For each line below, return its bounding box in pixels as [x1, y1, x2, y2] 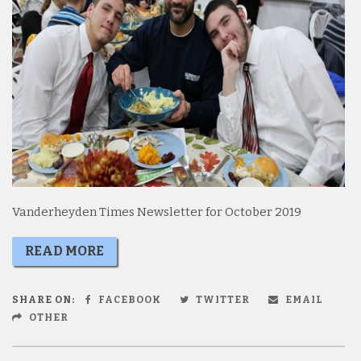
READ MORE [25, 243, 104, 259]
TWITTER [193, 293, 250, 305]
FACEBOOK [96, 293, 161, 305]
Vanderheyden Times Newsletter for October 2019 [12, 204, 301, 219]
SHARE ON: [12, 293, 75, 305]
